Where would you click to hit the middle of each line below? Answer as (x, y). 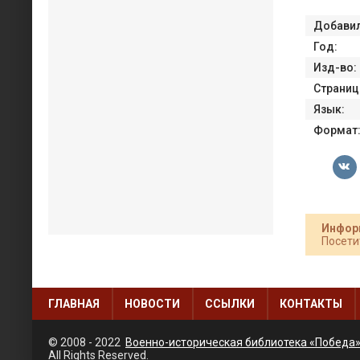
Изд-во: (335, 67)
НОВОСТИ (152, 303)
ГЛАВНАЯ (74, 303)
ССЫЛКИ (230, 303)
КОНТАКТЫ (311, 303)
